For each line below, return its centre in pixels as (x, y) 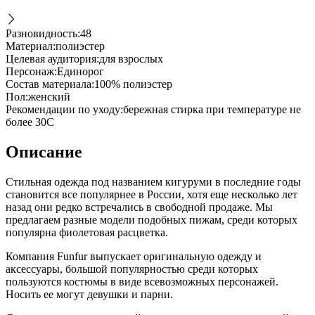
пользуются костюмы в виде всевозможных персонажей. (142, 281)
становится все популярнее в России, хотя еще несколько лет (152, 194)
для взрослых (131, 59)
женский (49, 97)
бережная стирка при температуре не (212, 110)
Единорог (81, 72)
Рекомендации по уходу (63, 110)
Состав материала (49, 84)
